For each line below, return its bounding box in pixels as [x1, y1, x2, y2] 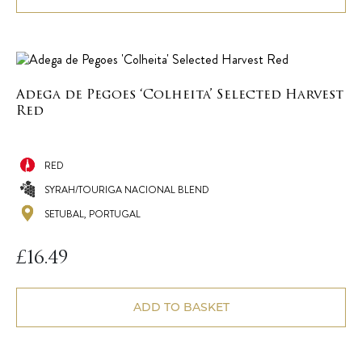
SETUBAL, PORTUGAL [44, 207, 141, 222]
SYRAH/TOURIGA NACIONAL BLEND [44, 183, 209, 198]
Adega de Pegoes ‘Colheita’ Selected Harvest [16, 89, 343, 103]
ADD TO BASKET [133, 300, 229, 315]
